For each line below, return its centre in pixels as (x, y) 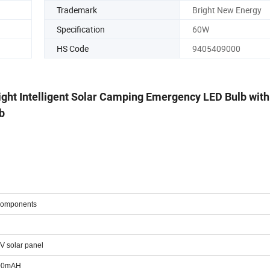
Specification (81, 39)
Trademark (77, 20)
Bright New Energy (227, 20)
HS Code (73, 58)
